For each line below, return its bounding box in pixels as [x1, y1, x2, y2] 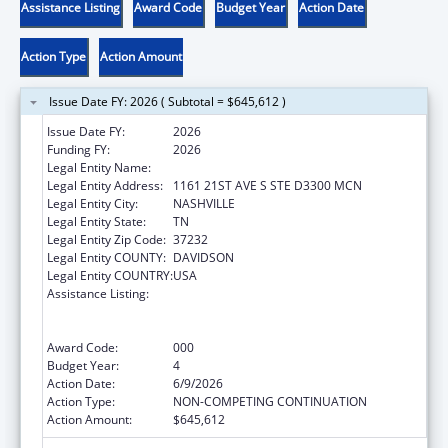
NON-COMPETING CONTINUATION [173, 392, 367, 410]
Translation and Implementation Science [173, 284, 397, 302]
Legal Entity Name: [47, 158, 151, 176]
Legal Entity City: [47, 194, 138, 212]
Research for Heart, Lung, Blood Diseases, [173, 302, 407, 320]
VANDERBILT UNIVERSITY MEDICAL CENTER [173, 158, 416, 176]
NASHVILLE [173, 194, 235, 212]
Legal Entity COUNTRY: [47, 266, 173, 284]
